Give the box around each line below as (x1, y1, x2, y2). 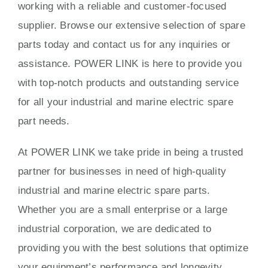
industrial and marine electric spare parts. (18, 184, 211, 196)
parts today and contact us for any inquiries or (18, 38, 231, 50)
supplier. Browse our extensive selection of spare (18, 19, 245, 31)
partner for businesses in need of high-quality (18, 165, 227, 177)
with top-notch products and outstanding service (18, 77, 239, 89)
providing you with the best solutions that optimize (18, 242, 249, 254)
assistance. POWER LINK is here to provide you (18, 57, 242, 69)
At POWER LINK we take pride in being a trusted (18, 146, 243, 158)
